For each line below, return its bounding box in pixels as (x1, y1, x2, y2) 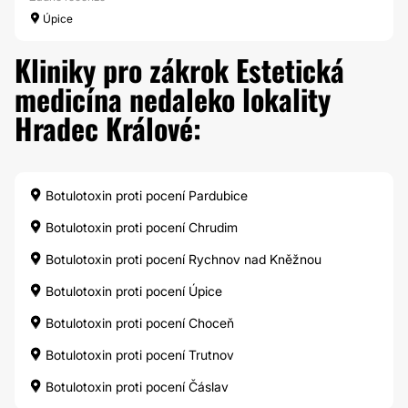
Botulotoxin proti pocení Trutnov (42, 347, 234, 362)
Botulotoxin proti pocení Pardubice (42, 188, 248, 203)
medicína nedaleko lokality (15, 77, 331, 120)
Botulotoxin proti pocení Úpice (42, 283, 222, 299)
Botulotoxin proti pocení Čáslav (42, 379, 229, 394)
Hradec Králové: (15, 107, 201, 149)
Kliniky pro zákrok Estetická (15, 48, 344, 91)
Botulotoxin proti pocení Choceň (42, 315, 234, 331)
